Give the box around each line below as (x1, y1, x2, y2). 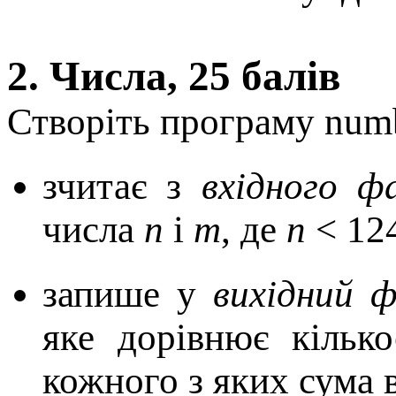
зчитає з (42, 165, 202, 207)
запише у (42, 273, 213, 315)
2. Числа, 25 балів (7, 53, 340, 99)
